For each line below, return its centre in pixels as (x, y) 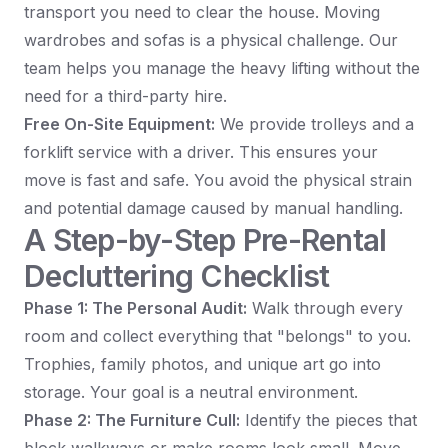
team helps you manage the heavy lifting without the (222, 68)
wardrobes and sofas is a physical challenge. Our (211, 40)
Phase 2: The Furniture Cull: (132, 420)
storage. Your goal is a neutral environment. (191, 392)
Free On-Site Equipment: (119, 124)
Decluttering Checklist (177, 276)
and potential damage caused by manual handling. (213, 208)
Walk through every (325, 308)
